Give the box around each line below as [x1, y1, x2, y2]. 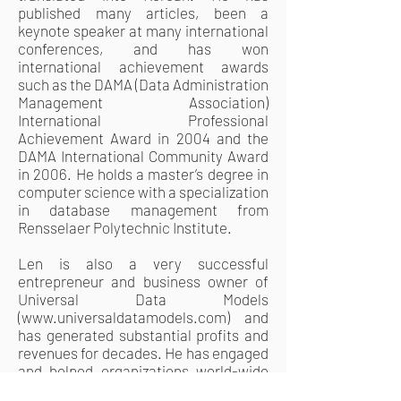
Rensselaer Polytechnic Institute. [18, 218, 232, 236]
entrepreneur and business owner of [18, 272, 269, 290]
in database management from [18, 200, 269, 218]
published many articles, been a [18, 4, 269, 21]
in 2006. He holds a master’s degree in [18, 165, 269, 183]
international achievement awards [18, 57, 269, 75]
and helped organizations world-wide [18, 362, 269, 380]
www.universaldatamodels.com [21, 308, 226, 326]
